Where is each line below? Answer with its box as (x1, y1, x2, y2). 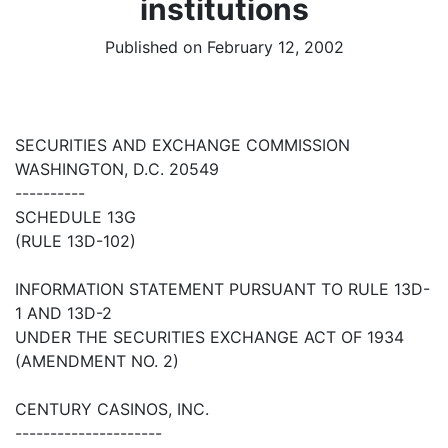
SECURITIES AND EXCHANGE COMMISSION (15, 135, 350, 156)
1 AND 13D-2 (15, 303, 112, 324)
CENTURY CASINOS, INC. (15, 399, 209, 420)
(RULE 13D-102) (15, 231, 136, 252)
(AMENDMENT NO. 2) (15, 351, 179, 372)
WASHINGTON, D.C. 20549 (15, 159, 219, 180)
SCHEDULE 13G (15, 207, 136, 228)
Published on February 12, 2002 (104, 37, 344, 58)
